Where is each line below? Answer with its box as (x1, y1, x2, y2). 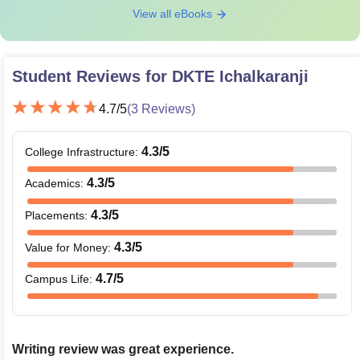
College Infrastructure (25, 145, 135, 158)
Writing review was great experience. (12, 342, 234, 356)
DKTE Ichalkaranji (172, 67, 309, 85)
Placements (25, 208, 84, 222)
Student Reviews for (12, 67, 172, 85)
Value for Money (25, 240, 108, 254)
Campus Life (25, 272, 89, 286)
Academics (25, 177, 80, 190)
